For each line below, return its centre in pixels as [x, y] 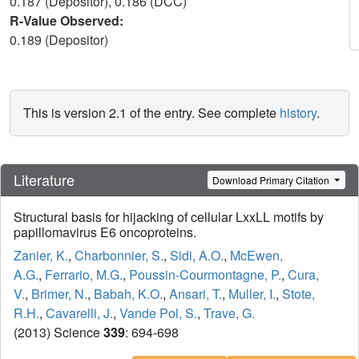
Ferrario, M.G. [84, 275]
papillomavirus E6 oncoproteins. [105, 232]
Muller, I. [252, 294]
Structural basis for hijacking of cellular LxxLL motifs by [169, 217]
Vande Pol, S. [158, 313]
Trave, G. [229, 313]
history [298, 113]
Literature [44, 180]
